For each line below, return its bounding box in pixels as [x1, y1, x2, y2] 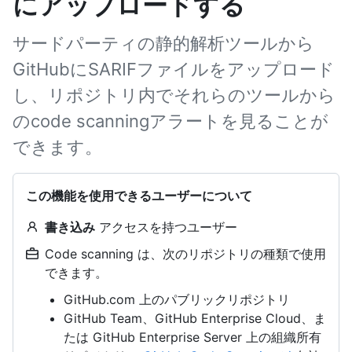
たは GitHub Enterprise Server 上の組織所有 [64, 329, 321, 345]
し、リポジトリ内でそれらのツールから [13, 85, 335, 105]
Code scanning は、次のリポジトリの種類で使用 [45, 246, 326, 262]
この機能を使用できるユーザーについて [26, 188, 252, 203]
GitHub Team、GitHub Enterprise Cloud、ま [64, 310, 326, 326]
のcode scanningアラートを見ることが [13, 111, 328, 131]
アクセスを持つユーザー [95, 219, 237, 235]
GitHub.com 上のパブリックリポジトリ [64, 291, 290, 307]
